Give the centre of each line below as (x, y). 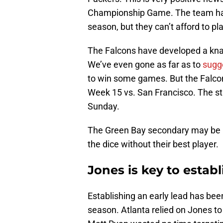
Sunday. (104, 107)
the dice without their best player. (153, 144)
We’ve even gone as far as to (145, 65)
